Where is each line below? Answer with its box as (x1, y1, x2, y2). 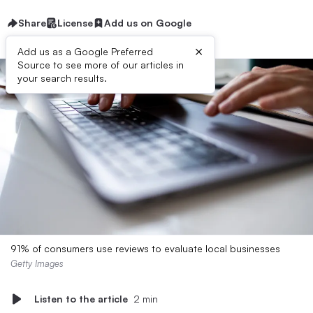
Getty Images (10, 258, 64, 269)
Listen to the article (34, 293, 128, 305)
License (57, 17, 93, 29)
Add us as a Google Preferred (17, 45, 153, 57)
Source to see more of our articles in (17, 59, 184, 71)
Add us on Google (104, 17, 191, 29)
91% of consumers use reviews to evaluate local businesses (10, 242, 280, 254)
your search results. (17, 72, 107, 84)
